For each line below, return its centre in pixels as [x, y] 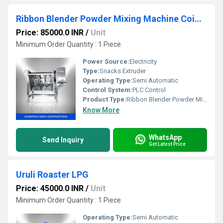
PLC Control [149, 90]
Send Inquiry [63, 140]
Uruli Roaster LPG [52, 175]
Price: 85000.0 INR [50, 33]
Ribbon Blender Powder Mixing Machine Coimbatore [198, 19]
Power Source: [106, 62]
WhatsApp [165, 137]
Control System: [108, 90]
